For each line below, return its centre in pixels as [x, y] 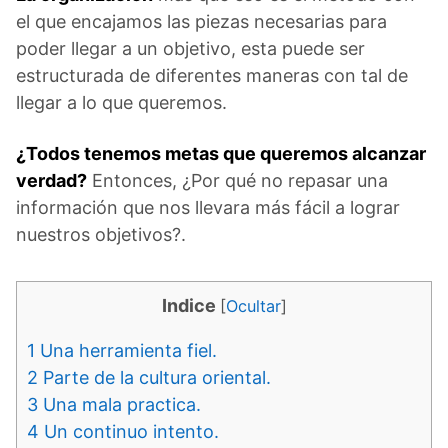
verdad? [51, 180]
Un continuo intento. [129, 431]
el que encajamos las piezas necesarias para [201, 21]
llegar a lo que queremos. [121, 102]
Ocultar [253, 305]
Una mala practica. [119, 404]
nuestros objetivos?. [101, 234]
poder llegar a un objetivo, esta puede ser [190, 48]
